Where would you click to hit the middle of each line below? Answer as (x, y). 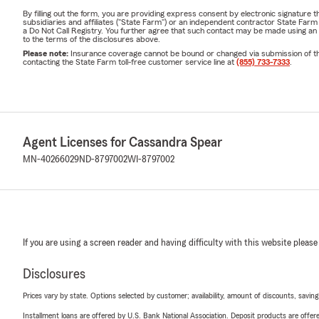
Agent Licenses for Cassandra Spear (122, 142)
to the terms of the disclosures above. (91, 39)
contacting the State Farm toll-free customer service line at (130, 62)
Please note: (47, 53)
